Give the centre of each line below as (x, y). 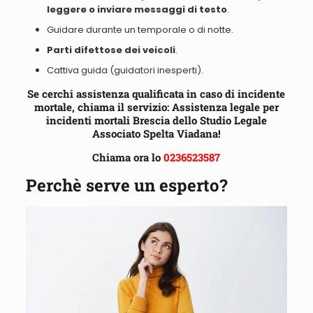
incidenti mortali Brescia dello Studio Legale (156, 121)
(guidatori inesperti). (155, 71)
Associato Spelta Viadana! (156, 134)
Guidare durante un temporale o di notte (139, 30)
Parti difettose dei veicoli (111, 50)
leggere (66, 10)
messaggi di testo (179, 10)
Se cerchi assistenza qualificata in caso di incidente (156, 94)
